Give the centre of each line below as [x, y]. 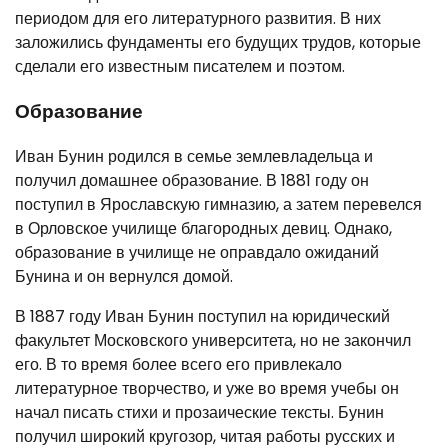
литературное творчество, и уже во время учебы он [207, 388]
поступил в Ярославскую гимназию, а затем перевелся [218, 204]
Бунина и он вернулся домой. [124, 276]
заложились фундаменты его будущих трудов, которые [218, 43]
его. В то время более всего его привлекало [178, 364]
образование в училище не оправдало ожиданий [197, 252]
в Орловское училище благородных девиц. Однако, [203, 228]
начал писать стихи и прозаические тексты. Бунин [199, 412]
